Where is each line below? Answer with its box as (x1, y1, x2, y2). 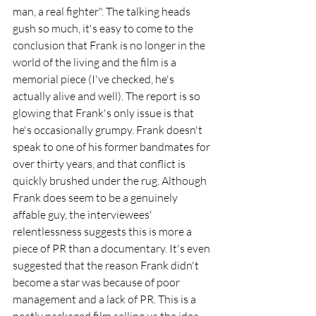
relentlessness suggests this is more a (13, 224, 194, 238)
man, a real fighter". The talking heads (13, 4, 193, 18)
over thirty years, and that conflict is (13, 157, 188, 171)
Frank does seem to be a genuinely (13, 190, 180, 205)
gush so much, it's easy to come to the (13, 21, 195, 35)
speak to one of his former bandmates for (13, 140, 212, 154)
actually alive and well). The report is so (13, 89, 202, 103)
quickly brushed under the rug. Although (13, 174, 209, 188)
